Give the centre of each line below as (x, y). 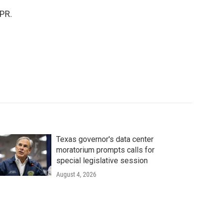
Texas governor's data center (105, 139)
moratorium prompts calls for (105, 150)
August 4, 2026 (76, 174)
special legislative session (102, 161)
